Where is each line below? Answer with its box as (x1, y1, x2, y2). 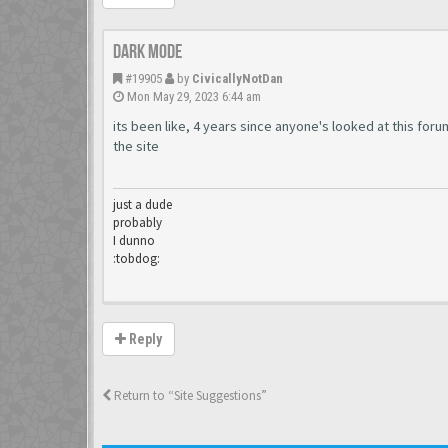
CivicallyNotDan (192, 71, 283, 86)
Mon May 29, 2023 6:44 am (127, 89, 261, 104)
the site (113, 137, 159, 155)
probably (113, 214, 162, 231)
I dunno (113, 232, 155, 249)
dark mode (113, 40, 182, 64)
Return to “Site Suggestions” (111, 387, 267, 404)
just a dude (113, 196, 172, 213)
